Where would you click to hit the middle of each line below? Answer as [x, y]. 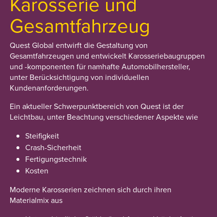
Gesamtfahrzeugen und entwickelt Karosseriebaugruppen [107, 56]
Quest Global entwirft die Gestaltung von [79, 45]
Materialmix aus [36, 200]
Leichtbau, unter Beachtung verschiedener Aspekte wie [104, 117]
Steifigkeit [42, 136]
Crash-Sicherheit [53, 147]
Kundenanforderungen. [49, 88]
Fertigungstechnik [56, 159]
